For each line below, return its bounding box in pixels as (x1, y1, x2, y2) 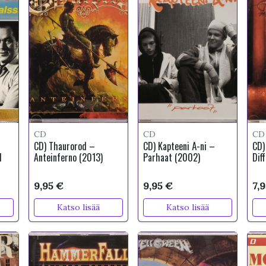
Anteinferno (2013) (34, 150, 103, 164)
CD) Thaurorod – (34, 139, 96, 153)
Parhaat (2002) (142, 150, 200, 164)
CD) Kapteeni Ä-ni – (142, 139, 215, 153)
